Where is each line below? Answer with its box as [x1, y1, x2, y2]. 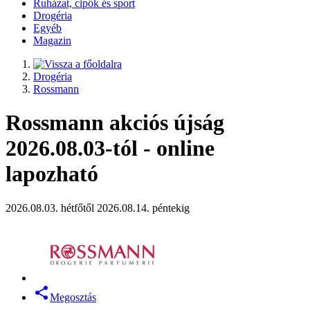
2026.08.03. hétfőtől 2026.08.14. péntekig [6, 201, 190, 214]
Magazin [33, 35, 71, 46]
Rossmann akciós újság [6, 110, 224, 136]
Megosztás [50, 291, 96, 303]
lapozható [6, 161, 98, 187]
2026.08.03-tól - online [6, 136, 215, 161]
